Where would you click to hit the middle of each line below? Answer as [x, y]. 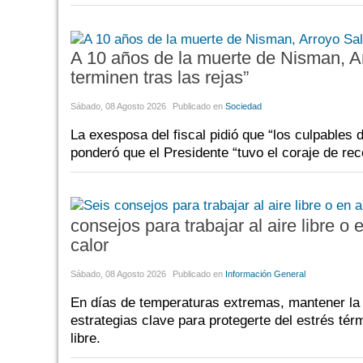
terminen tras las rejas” [160, 77]
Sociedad [243, 106]
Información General [265, 273]
